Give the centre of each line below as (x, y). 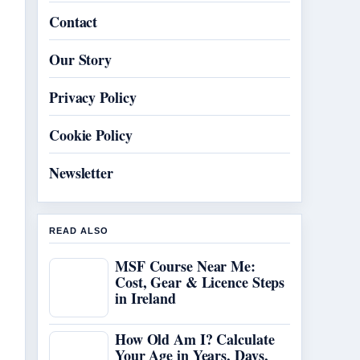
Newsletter (81, 173)
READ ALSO (79, 231)
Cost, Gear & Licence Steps (200, 282)
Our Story (81, 59)
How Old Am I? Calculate (195, 339)
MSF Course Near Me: (185, 266)
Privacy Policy (93, 97)
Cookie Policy (91, 135)
